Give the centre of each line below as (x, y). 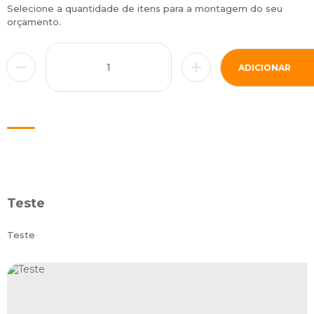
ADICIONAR (265, 67)
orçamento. (34, 22)
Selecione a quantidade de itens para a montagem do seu (145, 8)
